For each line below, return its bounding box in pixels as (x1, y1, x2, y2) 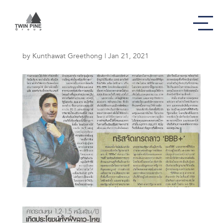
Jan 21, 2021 (108, 51, 149, 61)
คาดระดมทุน (22, 26, 106, 46)
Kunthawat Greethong (32, 51, 103, 61)
